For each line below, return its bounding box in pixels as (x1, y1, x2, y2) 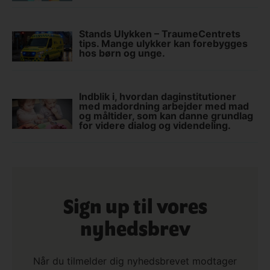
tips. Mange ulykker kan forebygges (79, 37, 248, 49)
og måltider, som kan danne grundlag (79, 109, 253, 122)
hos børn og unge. (79, 46, 165, 59)
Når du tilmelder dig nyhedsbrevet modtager (33, 254, 237, 267)
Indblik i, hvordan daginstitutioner (79, 90, 236, 102)
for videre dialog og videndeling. (79, 119, 231, 131)
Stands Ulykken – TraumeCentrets (79, 27, 240, 40)
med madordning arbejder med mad (79, 99, 249, 112)
